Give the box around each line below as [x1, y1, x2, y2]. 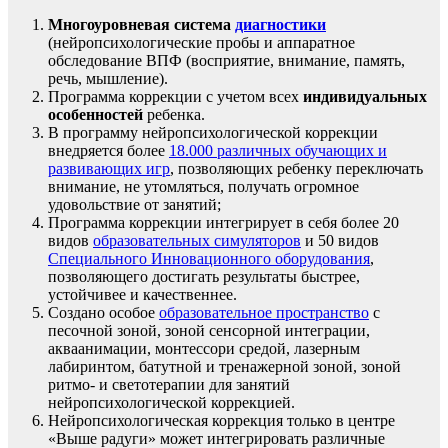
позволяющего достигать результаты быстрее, [48, 268, 360, 286]
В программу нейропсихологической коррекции [48, 124, 378, 142]
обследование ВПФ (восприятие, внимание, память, [48, 52, 405, 70]
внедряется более [48, 142, 169, 160]
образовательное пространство [159, 304, 369, 322]
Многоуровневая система [48, 16, 235, 34]
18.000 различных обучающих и [169, 142, 387, 160]
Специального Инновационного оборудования [48, 250, 370, 268]
